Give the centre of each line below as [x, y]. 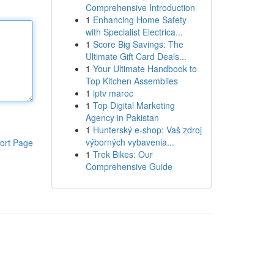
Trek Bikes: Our [123, 154]
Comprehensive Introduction [140, 7]
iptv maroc [113, 93]
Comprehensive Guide [129, 166]
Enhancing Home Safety [139, 20]
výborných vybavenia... [130, 142]
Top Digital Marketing [134, 105]
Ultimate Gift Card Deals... [136, 56]
